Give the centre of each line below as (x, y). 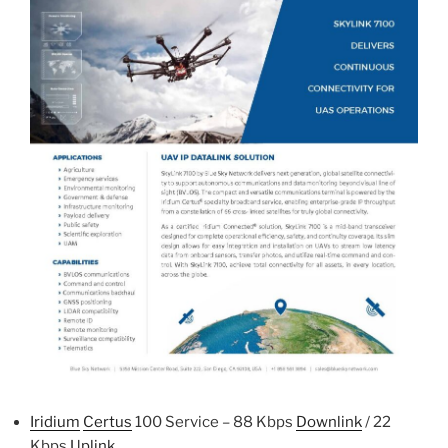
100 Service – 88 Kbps (214, 422)
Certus (107, 422)
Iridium (55, 422)
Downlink (329, 422)
